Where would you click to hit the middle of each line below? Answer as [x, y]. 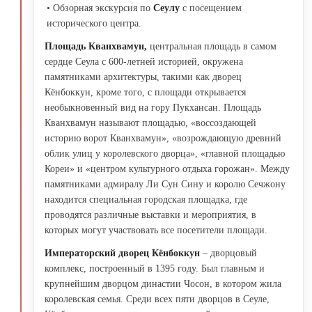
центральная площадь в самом [213, 46]
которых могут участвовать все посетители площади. [156, 230]
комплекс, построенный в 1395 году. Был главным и [155, 268]
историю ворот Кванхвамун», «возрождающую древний [163, 138]
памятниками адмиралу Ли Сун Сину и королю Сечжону [165, 184]
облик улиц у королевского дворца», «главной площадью [165, 153]
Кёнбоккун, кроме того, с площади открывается [145, 92]
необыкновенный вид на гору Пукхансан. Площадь [153, 107]
